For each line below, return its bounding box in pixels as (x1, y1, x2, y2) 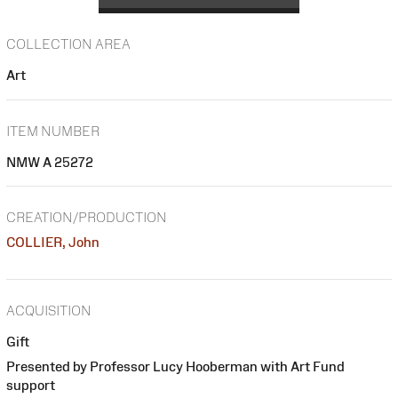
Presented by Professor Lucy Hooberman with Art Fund (6, 358, 345, 374)
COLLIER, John (6, 235, 99, 251)
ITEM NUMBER (6, 123, 99, 139)
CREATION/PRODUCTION (6, 210, 167, 226)
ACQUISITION (6, 302, 92, 318)
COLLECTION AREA (6, 36, 131, 52)
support (6, 377, 55, 393)
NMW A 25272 (6, 154, 93, 170)
